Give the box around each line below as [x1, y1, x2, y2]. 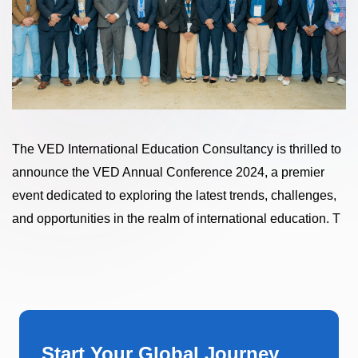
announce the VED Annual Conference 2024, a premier [12, 165, 324, 179]
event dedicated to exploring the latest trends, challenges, [12, 188, 336, 202]
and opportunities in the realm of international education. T [12, 211, 340, 225]
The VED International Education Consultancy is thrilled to [12, 141, 341, 156]
